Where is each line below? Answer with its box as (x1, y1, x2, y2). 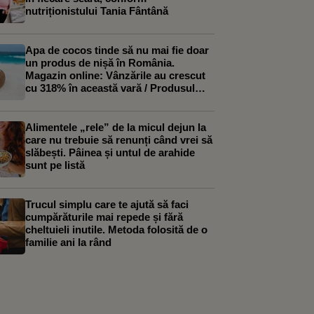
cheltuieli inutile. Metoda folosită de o (25, 224, 207, 235)
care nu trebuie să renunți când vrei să (25, 134, 212, 146)
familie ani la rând (25, 236, 111, 248)
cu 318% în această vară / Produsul (25, 82, 195, 94)
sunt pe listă (25, 159, 85, 171)
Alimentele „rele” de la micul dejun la (25, 121, 206, 133)
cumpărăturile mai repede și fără (25, 211, 183, 223)
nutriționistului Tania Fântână (25, 5, 171, 17)
